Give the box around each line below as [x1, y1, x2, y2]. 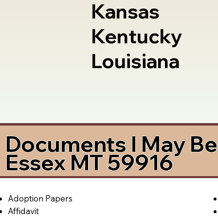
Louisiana [91, 49, 180, 73]
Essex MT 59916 [5, 148, 174, 176]
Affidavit [7, 205, 39, 216]
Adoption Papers [7, 193, 73, 203]
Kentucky [91, 24, 182, 49]
